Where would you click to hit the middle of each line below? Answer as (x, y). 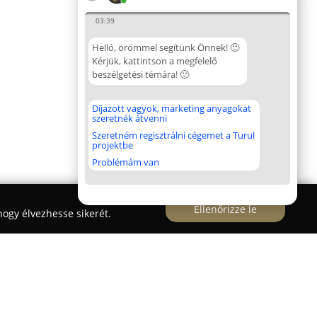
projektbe (113, 145)
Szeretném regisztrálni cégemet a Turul (173, 135)
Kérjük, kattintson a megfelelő (155, 61)
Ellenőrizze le (225, 209)
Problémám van (126, 162)
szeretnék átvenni (129, 118)
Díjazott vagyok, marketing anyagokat (172, 108)
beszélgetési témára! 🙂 (140, 74)
